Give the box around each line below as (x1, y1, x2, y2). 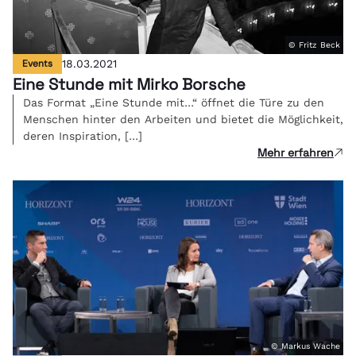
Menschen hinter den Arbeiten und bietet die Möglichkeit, (23, 112, 343, 126)
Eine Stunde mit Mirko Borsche (13, 73, 246, 95)
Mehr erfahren (257, 145, 334, 160)
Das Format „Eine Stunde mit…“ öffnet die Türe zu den (23, 95, 324, 109)
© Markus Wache (271, 340, 340, 351)
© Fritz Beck (288, 39, 340, 50)
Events (22, 56, 52, 70)
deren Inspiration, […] (23, 129, 142, 142)
